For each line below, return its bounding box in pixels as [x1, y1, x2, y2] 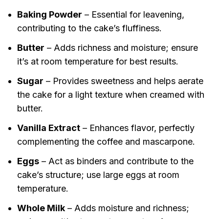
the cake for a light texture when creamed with [17, 89, 204, 100]
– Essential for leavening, [82, 9, 184, 20]
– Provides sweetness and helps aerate [43, 76, 203, 87]
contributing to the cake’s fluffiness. [17, 23, 162, 34]
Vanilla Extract [17, 123, 80, 133]
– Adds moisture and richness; [65, 203, 189, 214]
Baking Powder [17, 9, 82, 20]
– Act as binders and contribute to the [39, 156, 194, 167]
